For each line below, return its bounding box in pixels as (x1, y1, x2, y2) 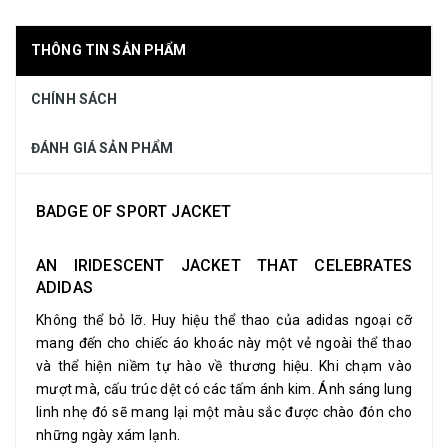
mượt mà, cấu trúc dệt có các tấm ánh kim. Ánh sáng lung (36, 380, 412, 397)
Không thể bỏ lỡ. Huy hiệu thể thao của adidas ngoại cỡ (36, 311, 412, 328)
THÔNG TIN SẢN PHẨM (31, 41, 187, 58)
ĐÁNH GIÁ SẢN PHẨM (31, 139, 174, 156)
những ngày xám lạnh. (36, 426, 180, 443)
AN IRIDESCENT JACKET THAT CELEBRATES (36, 255, 412, 275)
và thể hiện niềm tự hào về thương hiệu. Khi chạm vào (36, 357, 412, 374)
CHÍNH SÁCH (31, 90, 118, 107)
